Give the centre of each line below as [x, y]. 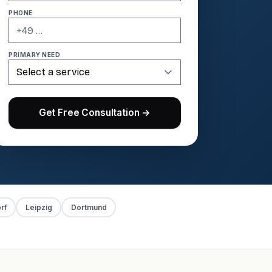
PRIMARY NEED [34, 55]
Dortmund [89, 207]
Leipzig [39, 207]
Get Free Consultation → [95, 113]
